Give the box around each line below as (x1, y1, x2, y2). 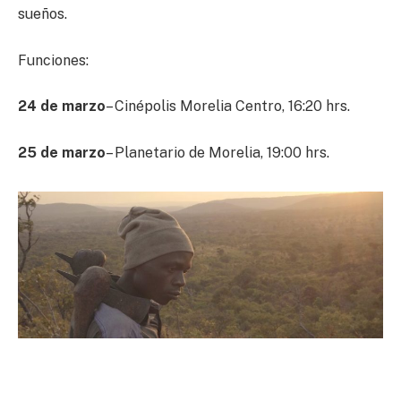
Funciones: (18, 51, 89, 69)
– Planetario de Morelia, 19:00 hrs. (106, 144, 329, 162)
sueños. (18, 5, 67, 23)
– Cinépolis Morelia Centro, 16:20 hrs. (106, 98, 350, 115)
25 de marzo (18, 144, 106, 162)
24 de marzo (18, 98, 106, 115)
